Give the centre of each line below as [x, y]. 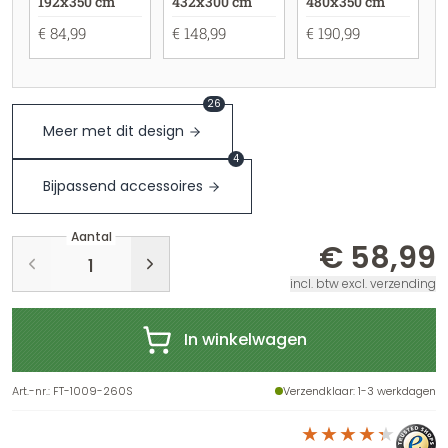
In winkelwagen [245, 339]
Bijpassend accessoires [123, 186]
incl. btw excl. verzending [363, 283]
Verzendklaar [318, 391]
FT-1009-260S [93, 391]
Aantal [91, 237]
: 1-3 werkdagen [394, 391]
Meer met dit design [113, 131]
